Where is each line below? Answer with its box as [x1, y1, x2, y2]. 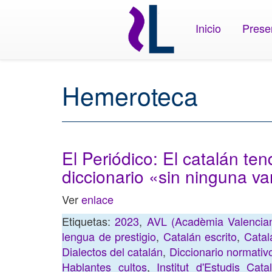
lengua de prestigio [62, 228, 157, 244]
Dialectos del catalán [62, 243, 163, 259]
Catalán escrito [163, 228, 237, 244]
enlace [81, 191, 114, 207]
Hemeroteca [62, 77, 198, 113]
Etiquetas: [62, 213, 115, 229]
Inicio [195, 19, 222, 36]
